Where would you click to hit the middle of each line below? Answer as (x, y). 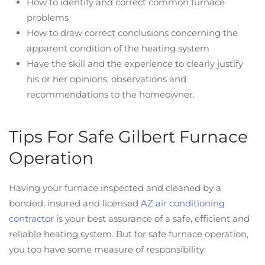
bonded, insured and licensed (75, 203)
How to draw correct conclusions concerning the (132, 33)
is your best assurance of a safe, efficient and (152, 219)
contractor (31, 219)
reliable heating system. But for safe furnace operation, (129, 234)
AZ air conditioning (183, 203)
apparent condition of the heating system (118, 48)
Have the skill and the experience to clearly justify (135, 64)
